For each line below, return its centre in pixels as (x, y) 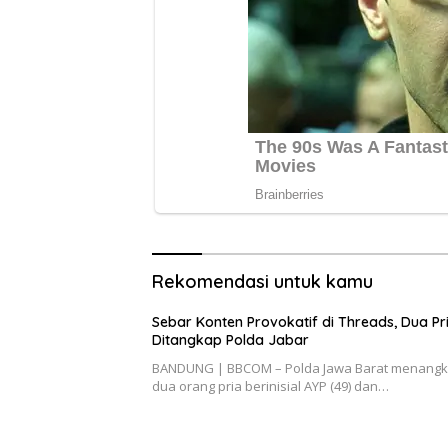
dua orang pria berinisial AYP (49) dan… (270, 386)
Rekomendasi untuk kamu (262, 282)
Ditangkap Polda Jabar (230, 340)
